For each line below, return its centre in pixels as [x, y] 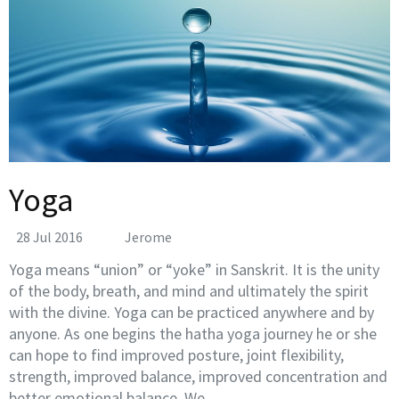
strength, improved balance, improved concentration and [198, 376]
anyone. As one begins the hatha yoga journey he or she [193, 333]
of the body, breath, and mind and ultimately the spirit [189, 290]
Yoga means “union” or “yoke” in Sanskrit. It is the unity [194, 269]
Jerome [148, 236]
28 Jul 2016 [49, 236]
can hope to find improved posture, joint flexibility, [176, 354]
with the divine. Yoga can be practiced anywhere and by [191, 312]
